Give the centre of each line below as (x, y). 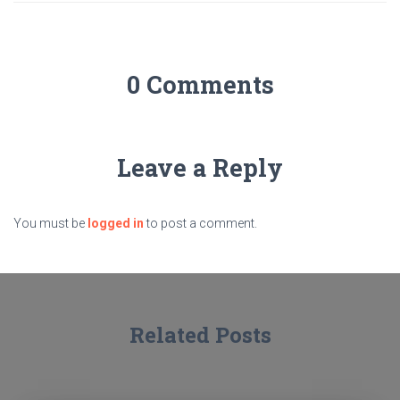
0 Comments (200, 85)
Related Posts (200, 335)
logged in (116, 224)
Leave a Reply (200, 168)
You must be (50, 224)
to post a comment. (200, 224)
